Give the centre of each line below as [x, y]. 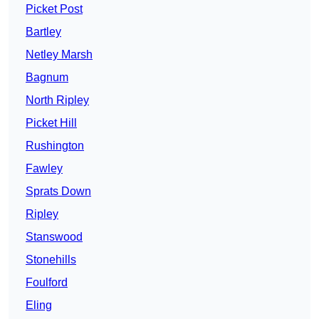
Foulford [47, 283]
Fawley [44, 169]
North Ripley [57, 100]
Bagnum [47, 78]
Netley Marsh [59, 55]
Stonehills [51, 260]
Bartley [43, 32]
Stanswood [54, 237]
